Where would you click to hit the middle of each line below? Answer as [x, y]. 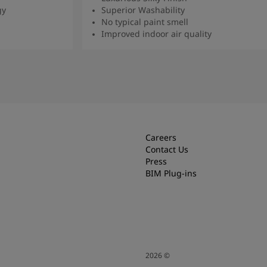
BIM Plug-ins [171, 173]
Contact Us [167, 149]
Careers [161, 137]
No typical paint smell [145, 21]
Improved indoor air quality [156, 33]
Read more [190, 54]
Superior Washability [143, 10]
